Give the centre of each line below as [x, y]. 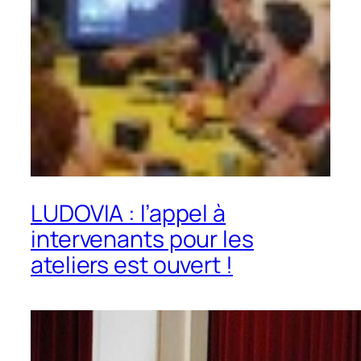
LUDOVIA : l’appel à [129, 214]
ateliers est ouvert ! [132, 265]
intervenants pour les [142, 239]
